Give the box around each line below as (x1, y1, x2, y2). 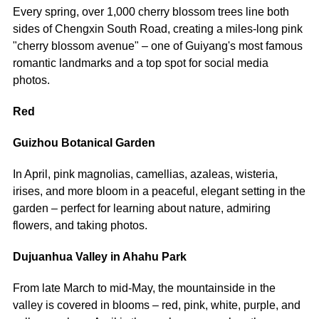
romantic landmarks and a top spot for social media (12, 57, 268, 70)
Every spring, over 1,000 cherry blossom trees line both (12, 6, 289, 19)
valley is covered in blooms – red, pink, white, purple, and (12, 299, 300, 312)
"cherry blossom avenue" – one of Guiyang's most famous (12, 40, 303, 53)
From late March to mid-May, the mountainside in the (12, 282, 276, 295)
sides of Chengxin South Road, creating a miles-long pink (12, 23, 303, 36)
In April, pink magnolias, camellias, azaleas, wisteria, (12, 168, 278, 181)
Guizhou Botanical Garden (12, 137, 155, 150)
